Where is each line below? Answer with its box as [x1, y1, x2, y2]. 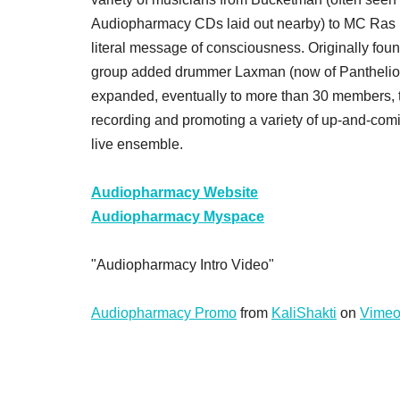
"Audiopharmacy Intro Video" [91, 257, 274, 272]
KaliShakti [271, 305, 337, 321]
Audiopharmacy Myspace [91, 209, 264, 224]
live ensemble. [91, 137, 183, 152]
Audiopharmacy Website [91, 185, 258, 200]
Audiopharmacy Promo [91, 305, 237, 321]
